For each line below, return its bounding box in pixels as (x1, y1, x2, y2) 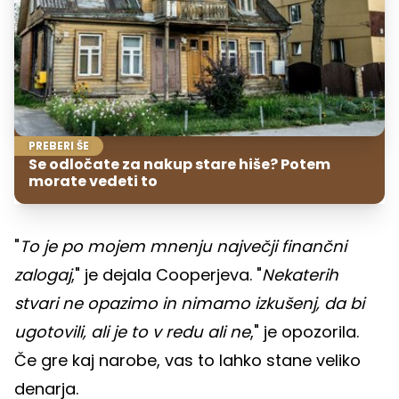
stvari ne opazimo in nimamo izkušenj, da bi (14, 291, 364, 314)
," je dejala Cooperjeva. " (71, 263, 262, 286)
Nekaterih (262, 263, 338, 286)
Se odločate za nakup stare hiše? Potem (28, 153, 330, 175)
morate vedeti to (28, 170, 158, 191)
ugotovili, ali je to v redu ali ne (14, 320, 250, 343)
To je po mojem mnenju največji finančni (20, 234, 346, 257)
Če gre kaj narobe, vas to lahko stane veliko (14, 348, 361, 371)
